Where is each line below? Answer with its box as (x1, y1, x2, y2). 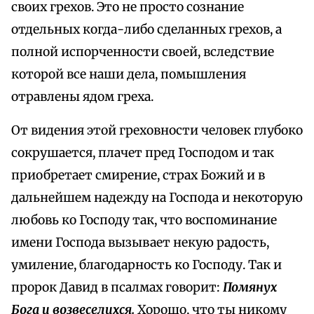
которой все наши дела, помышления (11, 67, 246, 83)
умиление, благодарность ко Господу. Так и (11, 257, 282, 273)
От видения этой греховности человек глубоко (11, 123, 303, 139)
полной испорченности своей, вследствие (11, 44, 274, 60)
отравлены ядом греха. (11, 89, 153, 105)
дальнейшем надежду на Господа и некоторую (11, 190, 303, 206)
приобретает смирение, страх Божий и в (11, 168, 265, 184)
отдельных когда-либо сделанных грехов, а (11, 22, 282, 38)
